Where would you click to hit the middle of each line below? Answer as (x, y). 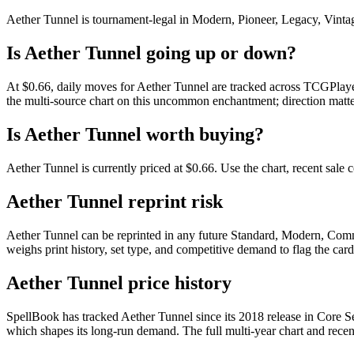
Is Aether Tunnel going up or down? (151, 53)
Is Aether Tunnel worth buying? (135, 135)
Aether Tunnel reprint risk (115, 201)
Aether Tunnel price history (119, 282)
